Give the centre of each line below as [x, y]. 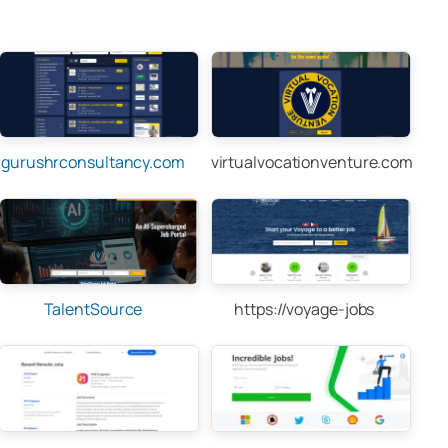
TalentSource [93, 309]
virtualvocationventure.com [312, 162]
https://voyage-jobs [304, 309]
